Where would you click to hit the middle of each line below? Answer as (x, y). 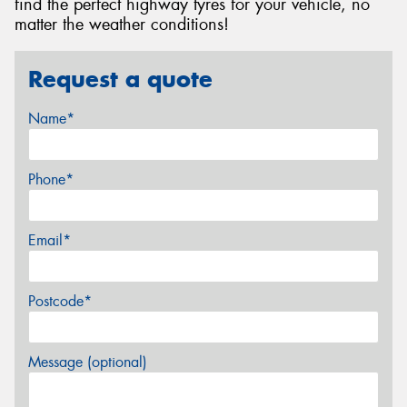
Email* (50, 241)
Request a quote (120, 79)
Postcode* (60, 302)
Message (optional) (88, 362)
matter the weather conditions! (122, 25)
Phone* (51, 180)
